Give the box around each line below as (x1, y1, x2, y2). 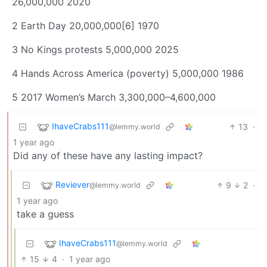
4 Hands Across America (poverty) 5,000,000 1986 (12, 67, 244, 80)
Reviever (55, 179, 89, 190)
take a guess (17, 208, 74, 221)
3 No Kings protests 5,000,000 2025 (12, 44, 179, 56)
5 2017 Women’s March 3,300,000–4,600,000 (12, 91, 216, 104)
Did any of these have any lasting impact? (13, 150, 203, 162)
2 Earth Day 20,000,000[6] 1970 (12, 20, 159, 32)
